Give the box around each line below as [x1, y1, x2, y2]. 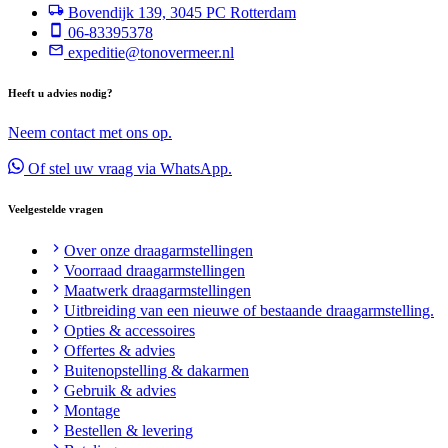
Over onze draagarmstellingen [64, 241, 253, 259]
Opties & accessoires [64, 321, 195, 339]
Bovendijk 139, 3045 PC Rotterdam [64, 3, 296, 21]
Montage [64, 401, 120, 419]
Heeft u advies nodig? [8, 86, 113, 99]
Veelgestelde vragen [8, 202, 103, 215]
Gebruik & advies [64, 381, 176, 399]
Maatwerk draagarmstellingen [64, 281, 251, 299]
